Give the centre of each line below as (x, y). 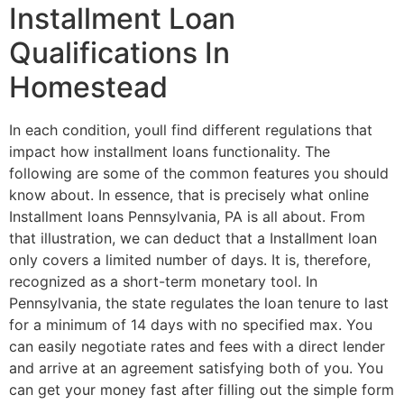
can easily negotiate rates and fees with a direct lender (197, 347)
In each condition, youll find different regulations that (191, 130)
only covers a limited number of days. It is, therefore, (190, 260)
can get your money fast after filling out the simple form (202, 390)
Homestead (88, 87)
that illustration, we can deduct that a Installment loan (193, 239)
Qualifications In (119, 53)
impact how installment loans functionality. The (170, 152)
